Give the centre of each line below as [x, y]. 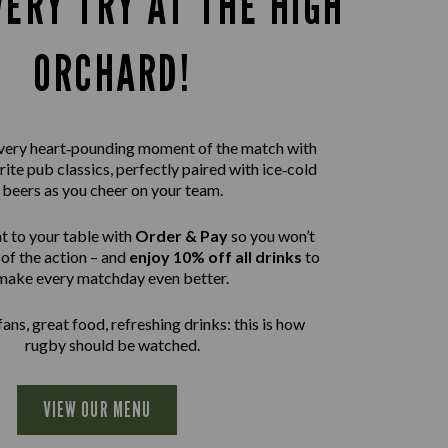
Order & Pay [181, 235]
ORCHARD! [112, 73]
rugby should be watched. [112, 344]
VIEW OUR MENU [97, 409]
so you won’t [271, 235]
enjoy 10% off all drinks [215, 256]
